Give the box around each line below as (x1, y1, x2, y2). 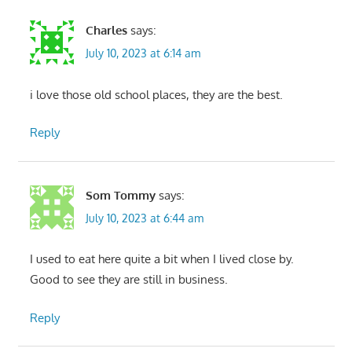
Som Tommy (85, 187, 156, 203)
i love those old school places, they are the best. (29, 86, 283, 102)
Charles (85, 23, 127, 38)
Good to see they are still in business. (29, 272, 228, 288)
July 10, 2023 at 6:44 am (85, 211, 203, 225)
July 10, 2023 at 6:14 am (85, 46, 200, 60)
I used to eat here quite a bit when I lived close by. (29, 251, 294, 267)
